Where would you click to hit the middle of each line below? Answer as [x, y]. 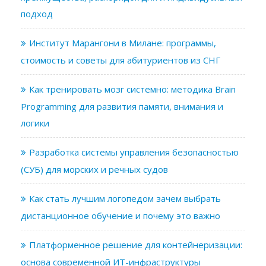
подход [37, 13]
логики [35, 123]
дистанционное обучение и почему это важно [121, 215]
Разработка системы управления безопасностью [134, 152]
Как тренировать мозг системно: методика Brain [132, 89]
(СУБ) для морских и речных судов [94, 169]
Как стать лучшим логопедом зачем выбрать [125, 198]
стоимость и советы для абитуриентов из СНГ [121, 60]
